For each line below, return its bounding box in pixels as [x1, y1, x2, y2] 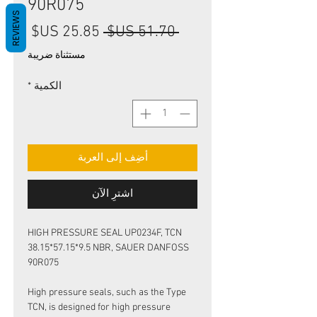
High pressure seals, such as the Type [28, 286, 186, 299]
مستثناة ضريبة [28, 50, 86, 62]
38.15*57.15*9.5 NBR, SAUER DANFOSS [28, 241, 189, 254]
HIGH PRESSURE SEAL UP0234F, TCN [28, 226, 182, 239]
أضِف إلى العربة [77, 151, 148, 164]
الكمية [34, 80, 62, 93]
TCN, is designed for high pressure [28, 301, 171, 313]
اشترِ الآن [92, 187, 133, 200]
